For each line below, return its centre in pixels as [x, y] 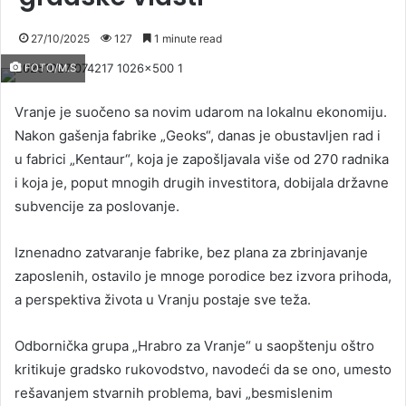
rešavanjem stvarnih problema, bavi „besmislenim [174, 392]
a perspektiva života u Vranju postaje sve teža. [163, 299]
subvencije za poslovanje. [97, 206]
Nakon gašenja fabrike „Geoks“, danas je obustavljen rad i [198, 135]
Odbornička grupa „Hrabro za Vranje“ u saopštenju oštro [194, 345]
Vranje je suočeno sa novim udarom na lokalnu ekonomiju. [201, 111]
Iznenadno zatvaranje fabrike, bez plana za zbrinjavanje [191, 252]
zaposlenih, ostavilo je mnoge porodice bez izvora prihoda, [203, 275]
